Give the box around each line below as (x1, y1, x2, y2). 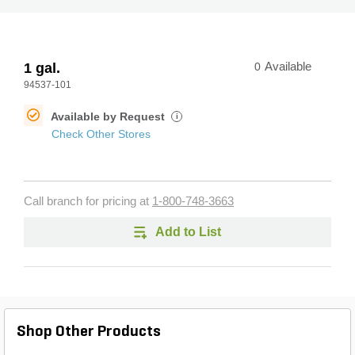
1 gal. (24, 60, 60, 76)
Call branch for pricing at (24, 195, 152, 208)
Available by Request (51, 110, 168, 123)
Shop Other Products (17, 324, 161, 340)
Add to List (155, 225, 221, 239)
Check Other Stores (52, 128, 151, 140)
